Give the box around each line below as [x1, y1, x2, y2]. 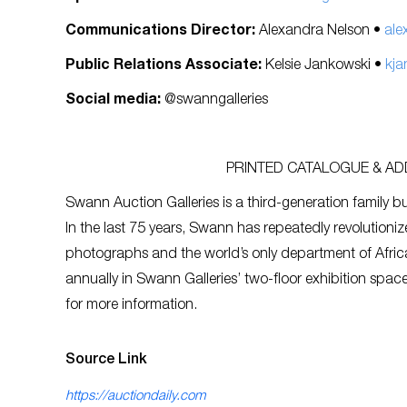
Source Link [65, 352, 147, 368]
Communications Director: [65, 24, 259, 39]
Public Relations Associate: [65, 58, 262, 74]
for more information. [65, 298, 197, 313]
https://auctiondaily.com [65, 389, 205, 403]
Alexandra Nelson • [259, 24, 384, 39]
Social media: [65, 93, 161, 108]
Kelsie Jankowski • [262, 58, 385, 74]
